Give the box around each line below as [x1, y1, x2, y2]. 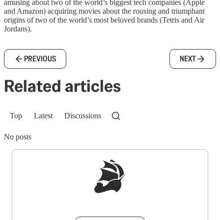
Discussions [64, 111, 101, 120]
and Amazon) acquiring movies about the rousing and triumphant [4, 7, 205, 16]
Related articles [4, 75, 121, 97]
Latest [34, 111, 53, 120]
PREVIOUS [24, 54, 56, 64]
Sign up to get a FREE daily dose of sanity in [32, 192, 188, 206]
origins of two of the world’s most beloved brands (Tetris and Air [4, 16, 204, 25]
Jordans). [4, 25, 32, 33]
